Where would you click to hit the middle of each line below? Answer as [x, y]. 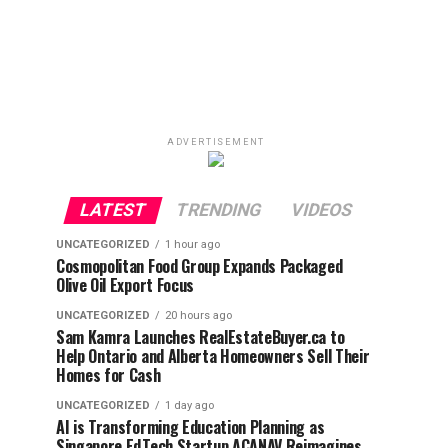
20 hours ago [198, 316]
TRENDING [218, 210]
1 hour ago [192, 245]
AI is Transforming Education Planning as [190, 427]
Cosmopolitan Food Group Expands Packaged [199, 266]
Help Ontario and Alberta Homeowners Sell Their [213, 356]
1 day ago [189, 406]
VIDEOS [321, 210]
